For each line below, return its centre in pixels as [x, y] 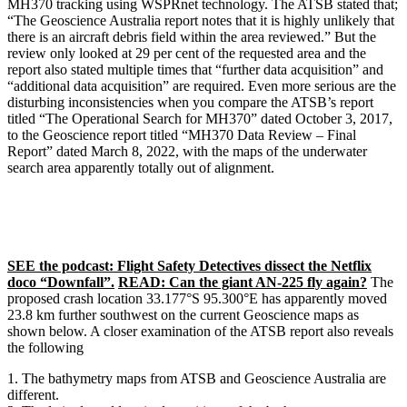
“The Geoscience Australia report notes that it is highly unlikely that [201, 21]
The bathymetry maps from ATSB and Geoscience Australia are [204, 379]
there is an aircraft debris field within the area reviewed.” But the [192, 37]
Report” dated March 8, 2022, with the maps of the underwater [187, 152]
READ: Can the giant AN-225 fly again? [243, 283]
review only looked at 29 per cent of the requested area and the [187, 54]
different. [33, 395]
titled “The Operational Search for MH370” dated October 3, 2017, [200, 119]
